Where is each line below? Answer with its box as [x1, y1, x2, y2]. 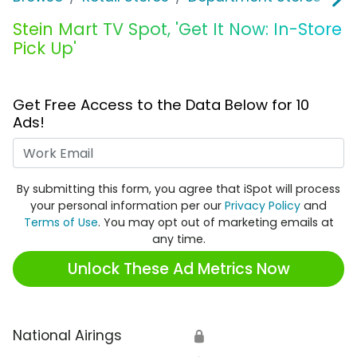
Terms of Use [23, 214, 98, 231]
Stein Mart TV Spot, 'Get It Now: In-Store [13, 18, 342, 41]
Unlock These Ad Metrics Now [67, 257, 290, 280]
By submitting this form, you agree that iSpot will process [17, 181, 340, 198]
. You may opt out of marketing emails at [97, 214, 334, 231]
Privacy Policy [225, 198, 300, 214]
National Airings [13, 326, 122, 346]
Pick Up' [13, 37, 76, 61]
